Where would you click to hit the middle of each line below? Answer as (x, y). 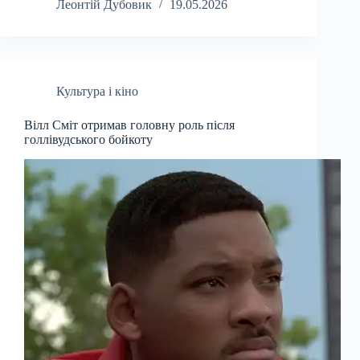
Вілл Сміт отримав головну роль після (129, 125)
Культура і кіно (97, 92)
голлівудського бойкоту (88, 140)
